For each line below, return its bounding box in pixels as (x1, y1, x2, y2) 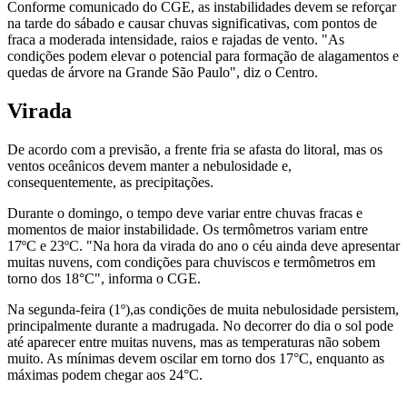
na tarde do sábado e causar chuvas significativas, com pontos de (7, 15, 377, 31)
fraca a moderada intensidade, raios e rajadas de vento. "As (7, 31, 344, 47)
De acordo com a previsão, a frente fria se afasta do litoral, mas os (7, 141, 382, 157)
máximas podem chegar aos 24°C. (7, 366, 203, 382)
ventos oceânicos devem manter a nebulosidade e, (7, 157, 292, 174)
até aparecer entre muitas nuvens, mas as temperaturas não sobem (7, 333, 380, 350)
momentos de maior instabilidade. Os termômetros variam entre (7, 221, 368, 237)
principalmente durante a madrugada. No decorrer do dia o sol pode (7, 317, 393, 333)
